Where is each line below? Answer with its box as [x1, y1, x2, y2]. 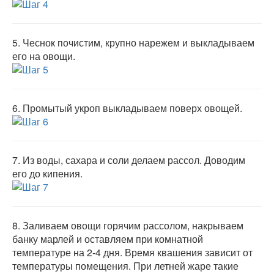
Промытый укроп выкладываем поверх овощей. [23, 101, 242, 115]
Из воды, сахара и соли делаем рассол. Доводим [23, 153, 245, 167]
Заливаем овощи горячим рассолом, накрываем [23, 218, 243, 232]
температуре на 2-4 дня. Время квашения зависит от [12, 245, 253, 259]
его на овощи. [12, 49, 75, 63]
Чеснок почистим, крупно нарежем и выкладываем [23, 35, 254, 50]
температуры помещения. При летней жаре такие [12, 259, 239, 273]
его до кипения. [12, 166, 83, 180]
